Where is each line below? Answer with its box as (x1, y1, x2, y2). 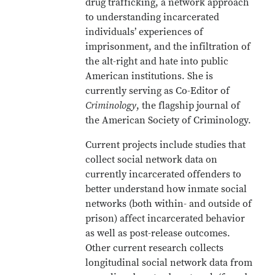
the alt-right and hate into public (85, 55, 229, 68)
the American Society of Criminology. (85, 114, 252, 126)
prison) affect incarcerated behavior (85, 212, 246, 225)
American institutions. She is (85, 70, 214, 82)
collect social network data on (85, 153, 218, 166)
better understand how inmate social (85, 183, 247, 195)
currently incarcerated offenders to (85, 168, 242, 180)
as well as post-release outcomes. (85, 227, 231, 239)
